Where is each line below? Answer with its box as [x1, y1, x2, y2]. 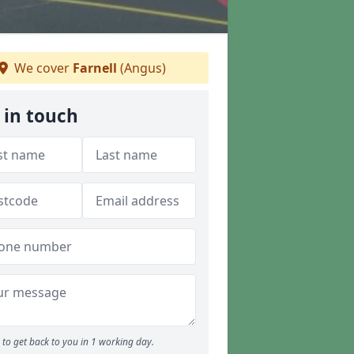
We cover [11, 59, 73, 77]
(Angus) [117, 59, 166, 77]
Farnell [73, 59, 117, 77]
